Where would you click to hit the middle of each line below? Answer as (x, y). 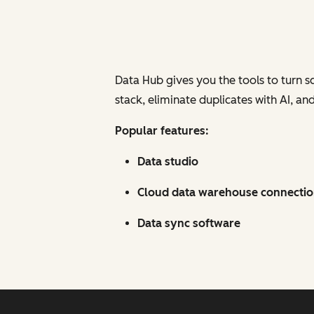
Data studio (168, 162)
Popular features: (162, 131)
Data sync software (189, 224)
